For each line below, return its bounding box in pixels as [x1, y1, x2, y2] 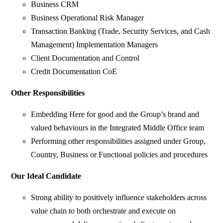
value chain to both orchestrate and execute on [31, 207, 176, 216]
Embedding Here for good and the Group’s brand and [31, 110, 200, 119]
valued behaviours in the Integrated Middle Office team [31, 123, 205, 132]
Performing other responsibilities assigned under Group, [31, 137, 206, 146]
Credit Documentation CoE [31, 67, 117, 76]
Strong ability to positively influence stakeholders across [31, 193, 207, 202]
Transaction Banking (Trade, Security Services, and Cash [31, 27, 211, 36]
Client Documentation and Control [31, 54, 140, 63]
